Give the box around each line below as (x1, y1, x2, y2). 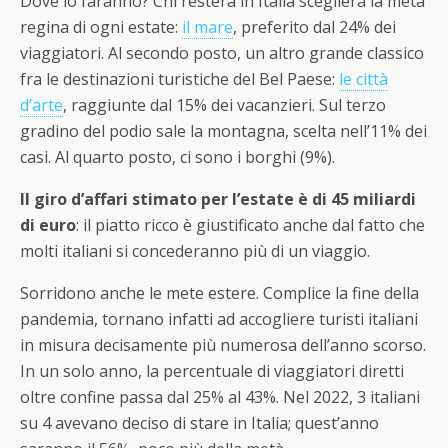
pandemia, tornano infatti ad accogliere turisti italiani (20, 308, 418, 331)
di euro (20, 214, 76, 237)
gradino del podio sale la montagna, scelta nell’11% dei (20, 120, 427, 143)
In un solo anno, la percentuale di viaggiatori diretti (20, 360, 404, 383)
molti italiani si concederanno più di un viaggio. (20, 240, 374, 263)
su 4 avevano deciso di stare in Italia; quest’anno (20, 412, 379, 435)
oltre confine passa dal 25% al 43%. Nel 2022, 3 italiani (20, 386, 420, 409)
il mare (182, 16, 233, 39)
